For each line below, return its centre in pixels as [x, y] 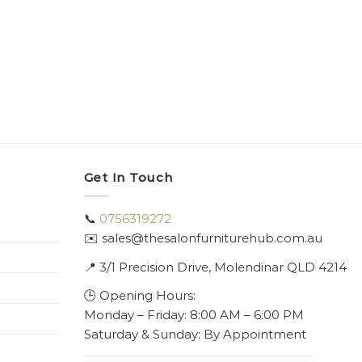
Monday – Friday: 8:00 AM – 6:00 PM [194, 315]
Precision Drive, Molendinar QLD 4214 [232, 267]
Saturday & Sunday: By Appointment [195, 335]
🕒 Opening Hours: [139, 296]
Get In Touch [128, 177]
